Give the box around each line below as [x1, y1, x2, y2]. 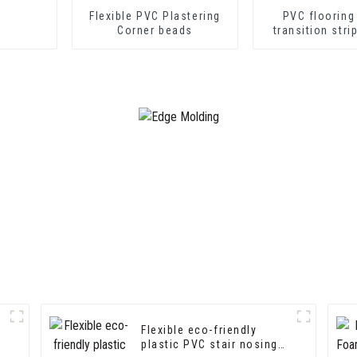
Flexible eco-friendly [141, 324, 257, 337]
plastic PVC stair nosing [141, 338, 278, 351]
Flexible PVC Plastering [89, 9, 221, 22]
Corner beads [117, 23, 193, 37]
